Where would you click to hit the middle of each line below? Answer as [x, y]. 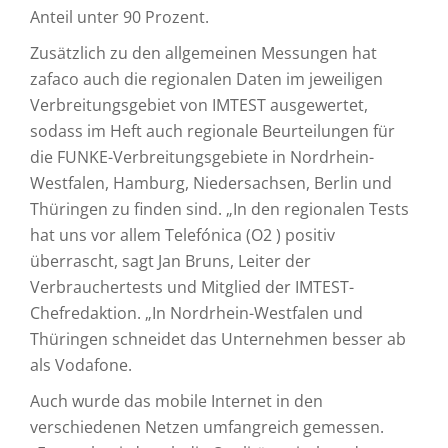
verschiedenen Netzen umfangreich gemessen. [207, 427]
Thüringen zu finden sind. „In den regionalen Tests [219, 209]
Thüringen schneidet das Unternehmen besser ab [218, 339]
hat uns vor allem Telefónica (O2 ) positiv [182, 235]
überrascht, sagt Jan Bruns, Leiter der [170, 261]
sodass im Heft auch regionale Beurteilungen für [212, 131]
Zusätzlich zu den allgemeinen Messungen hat [203, 53]
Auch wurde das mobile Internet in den [176, 401]
